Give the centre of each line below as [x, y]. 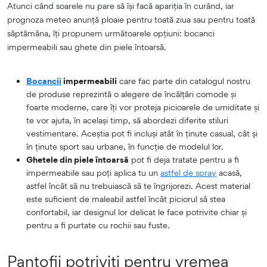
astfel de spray [188, 172]
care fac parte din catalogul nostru [184, 80]
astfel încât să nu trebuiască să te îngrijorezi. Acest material [138, 185]
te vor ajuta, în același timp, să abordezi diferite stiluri [127, 120]
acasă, [229, 172]
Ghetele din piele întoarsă [77, 159]
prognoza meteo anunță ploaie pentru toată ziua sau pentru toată [131, 19]
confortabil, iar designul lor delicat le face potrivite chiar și [136, 212]
